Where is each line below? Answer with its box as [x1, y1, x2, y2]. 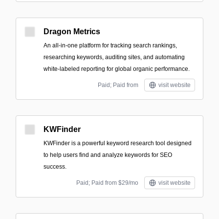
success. [44, 163, 66, 170]
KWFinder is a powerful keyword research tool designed [44, 140, 192, 147]
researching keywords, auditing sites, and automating [44, 54, 185, 61]
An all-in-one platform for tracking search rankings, [44, 42, 177, 49]
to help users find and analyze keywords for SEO [44, 152, 172, 158]
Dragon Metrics [44, 27, 100, 36]
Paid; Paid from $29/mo [76, 179, 138, 186]
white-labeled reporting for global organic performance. [44, 66, 190, 72]
